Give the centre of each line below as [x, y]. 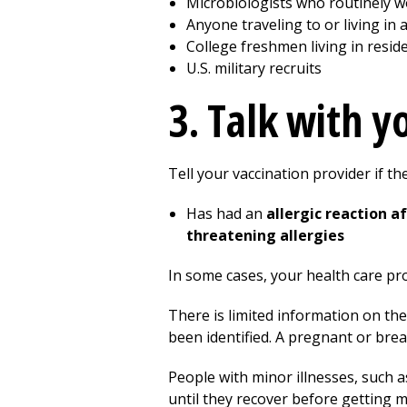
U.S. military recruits [254, 68]
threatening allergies [265, 235]
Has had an [226, 213]
